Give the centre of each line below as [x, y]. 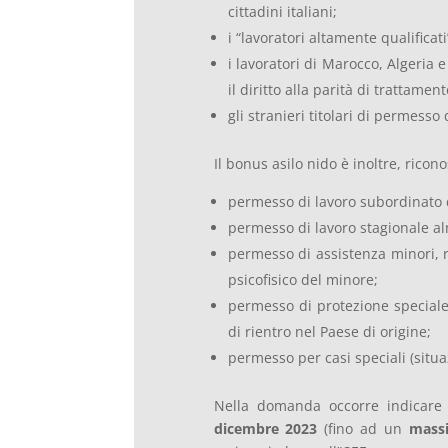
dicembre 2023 [265, 429]
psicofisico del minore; [302, 280]
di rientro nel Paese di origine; [329, 332]
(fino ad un [363, 429]
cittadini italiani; [282, 12]
